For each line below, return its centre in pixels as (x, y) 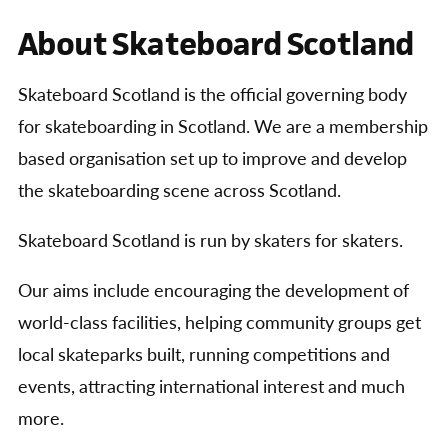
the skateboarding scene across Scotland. (179, 192)
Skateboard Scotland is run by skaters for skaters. (210, 242)
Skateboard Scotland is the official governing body (212, 96)
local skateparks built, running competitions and (204, 356)
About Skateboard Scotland (216, 44)
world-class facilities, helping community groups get (219, 324)
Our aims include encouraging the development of (213, 292)
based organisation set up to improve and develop (212, 160)
